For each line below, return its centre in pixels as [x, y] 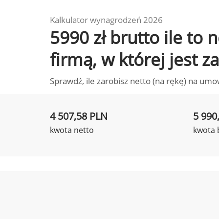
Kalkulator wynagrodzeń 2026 [106, 20]
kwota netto [72, 130]
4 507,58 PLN [79, 116]
